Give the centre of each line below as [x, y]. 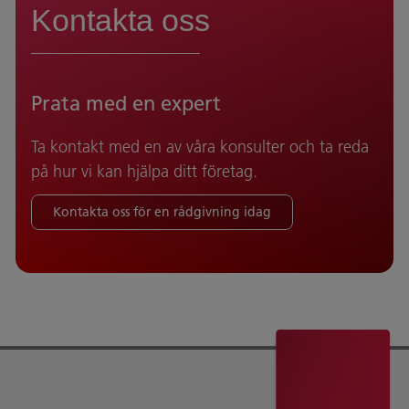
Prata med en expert [126, 104]
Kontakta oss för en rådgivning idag [162, 212]
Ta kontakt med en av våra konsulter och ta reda [200, 147]
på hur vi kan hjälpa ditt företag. [144, 172]
